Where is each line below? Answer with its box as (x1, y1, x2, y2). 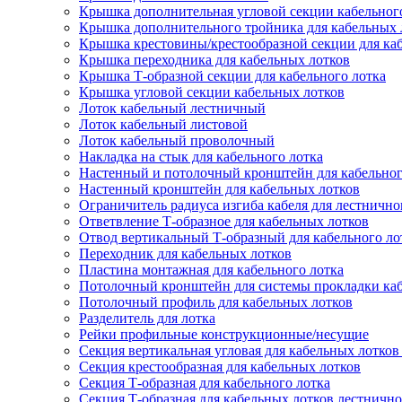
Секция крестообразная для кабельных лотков (79, 359, 361, 374)
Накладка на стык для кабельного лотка (79, 149, 323, 164)
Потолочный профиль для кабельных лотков (79, 294, 353, 310)
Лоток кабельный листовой (79, 117, 248, 132)
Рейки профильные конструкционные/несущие (79, 327, 369, 342)
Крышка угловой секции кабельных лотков (79, 84, 345, 100)
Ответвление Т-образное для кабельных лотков (79, 214, 369, 229)
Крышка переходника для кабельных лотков (79, 52, 350, 67)
